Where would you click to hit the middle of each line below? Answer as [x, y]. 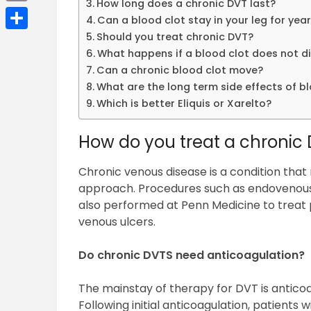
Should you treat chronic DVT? [175, 37]
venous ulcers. [117, 222]
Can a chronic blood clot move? [180, 70]
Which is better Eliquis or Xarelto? [184, 104]
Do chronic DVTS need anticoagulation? [192, 255]
